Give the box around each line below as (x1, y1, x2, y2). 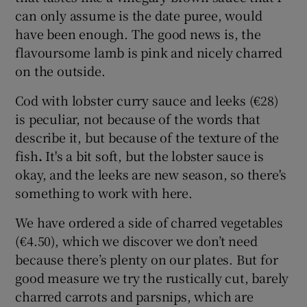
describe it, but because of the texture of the (15, 127, 280, 146)
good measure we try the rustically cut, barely (15, 268, 289, 286)
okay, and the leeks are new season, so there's (15, 164, 287, 183)
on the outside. (15, 61, 106, 79)
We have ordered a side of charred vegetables (15, 212, 283, 231)
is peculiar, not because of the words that (15, 109, 261, 127)
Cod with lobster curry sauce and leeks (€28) (15, 90, 279, 109)
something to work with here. (15, 183, 193, 201)
